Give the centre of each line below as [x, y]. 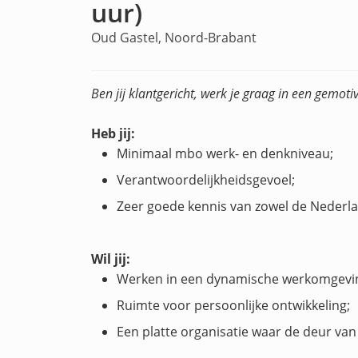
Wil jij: [111, 259]
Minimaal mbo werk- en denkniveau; [225, 153]
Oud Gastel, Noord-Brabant [174, 38]
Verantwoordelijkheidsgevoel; [206, 180]
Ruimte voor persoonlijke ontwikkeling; [234, 305]
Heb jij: [113, 133]
